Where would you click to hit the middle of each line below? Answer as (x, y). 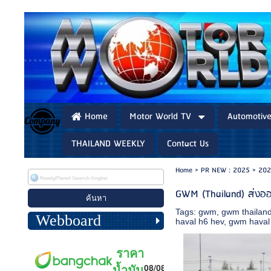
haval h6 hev (200, 221)
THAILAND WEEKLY (108, 144)
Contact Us (188, 144)
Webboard (68, 220)
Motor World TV (160, 117)
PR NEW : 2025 (225, 170)
